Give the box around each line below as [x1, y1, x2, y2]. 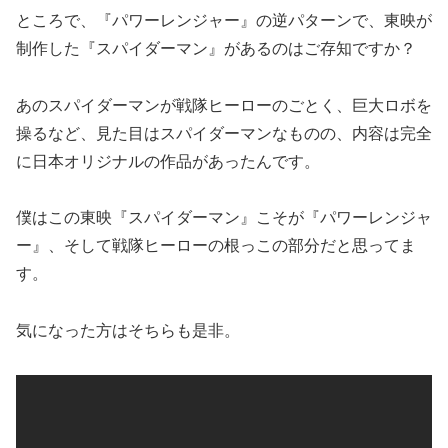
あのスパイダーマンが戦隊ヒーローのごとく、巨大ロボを [16, 96, 432, 114]
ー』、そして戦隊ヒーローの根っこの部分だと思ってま [16, 237, 416, 255]
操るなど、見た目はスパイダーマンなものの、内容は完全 [16, 124, 432, 142]
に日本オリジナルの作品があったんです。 [16, 152, 320, 170]
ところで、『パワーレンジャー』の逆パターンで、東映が [16, 11, 432, 29]
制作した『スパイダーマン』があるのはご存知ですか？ [16, 39, 416, 57]
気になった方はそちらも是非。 [16, 322, 240, 340]
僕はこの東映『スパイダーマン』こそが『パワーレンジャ [16, 209, 432, 227]
